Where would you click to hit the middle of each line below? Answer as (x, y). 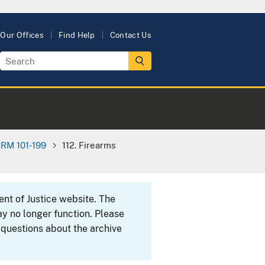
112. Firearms (89, 145)
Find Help (77, 35)
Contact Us (130, 35)
